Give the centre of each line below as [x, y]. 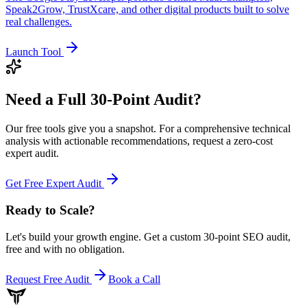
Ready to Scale [47, 210]
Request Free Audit [49, 279]
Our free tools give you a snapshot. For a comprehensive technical [148, 129]
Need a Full [48, 100]
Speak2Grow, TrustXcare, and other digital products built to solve [147, 9]
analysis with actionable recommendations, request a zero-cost [139, 141]
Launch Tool [35, 51]
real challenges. [39, 21]
